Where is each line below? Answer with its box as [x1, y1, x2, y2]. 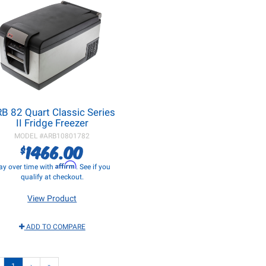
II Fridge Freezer [15, 117, 88, 129]
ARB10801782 [43, 132, 90, 140]
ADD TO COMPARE [26, 223, 85, 231]
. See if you [75, 163, 110, 171]
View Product [27, 194, 77, 203]
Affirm [55, 160, 76, 169]
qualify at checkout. [20, 173, 84, 181]
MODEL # [14, 132, 44, 140]
